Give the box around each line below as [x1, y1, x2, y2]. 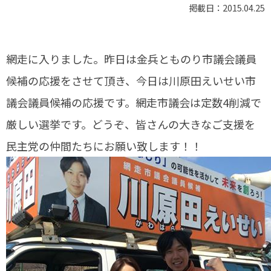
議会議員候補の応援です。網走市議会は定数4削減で [6, 94, 261, 110]
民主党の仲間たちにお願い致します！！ [6, 138, 202, 154]
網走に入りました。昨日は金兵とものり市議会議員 [6, 51, 256, 67]
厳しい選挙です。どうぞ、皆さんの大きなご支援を [6, 116, 255, 132]
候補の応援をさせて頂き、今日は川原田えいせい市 [6, 73, 256, 88]
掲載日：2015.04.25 [189, 1, 265, 14]
